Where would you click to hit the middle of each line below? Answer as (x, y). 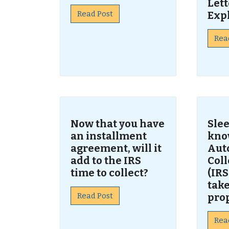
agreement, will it (116, 148)
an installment (109, 136)
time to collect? (109, 173)
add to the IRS (106, 161)
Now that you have (118, 124)
